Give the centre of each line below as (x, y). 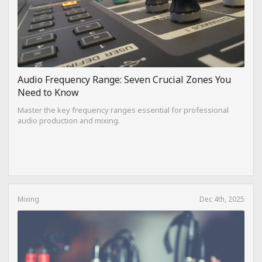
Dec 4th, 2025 (222, 199)
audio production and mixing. (69, 121)
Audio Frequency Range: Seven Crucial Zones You (124, 80)
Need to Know (48, 93)
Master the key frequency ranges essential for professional (123, 110)
